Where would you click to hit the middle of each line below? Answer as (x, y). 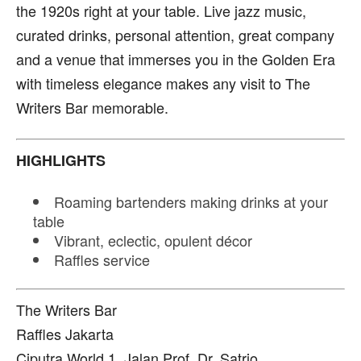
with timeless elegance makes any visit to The (163, 83)
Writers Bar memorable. (92, 107)
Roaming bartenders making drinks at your (191, 201)
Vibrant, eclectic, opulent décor (153, 240)
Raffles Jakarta (65, 333)
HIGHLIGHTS (61, 160)
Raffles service (102, 259)
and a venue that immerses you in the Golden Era (176, 58)
